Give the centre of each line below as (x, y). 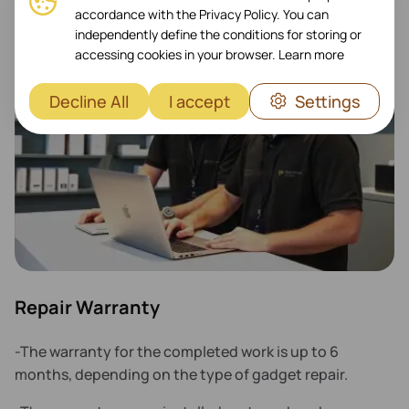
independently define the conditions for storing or (218, 34)
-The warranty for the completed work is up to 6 (177, 351)
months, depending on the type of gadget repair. (181, 374)
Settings (328, 101)
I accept (199, 101)
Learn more (311, 54)
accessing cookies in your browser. (177, 54)
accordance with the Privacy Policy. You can (202, 14)
